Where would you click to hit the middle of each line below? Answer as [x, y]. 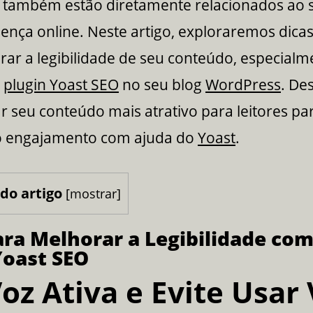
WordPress [243, 84]
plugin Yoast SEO [61, 84]
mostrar [93, 194]
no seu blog [162, 84]
